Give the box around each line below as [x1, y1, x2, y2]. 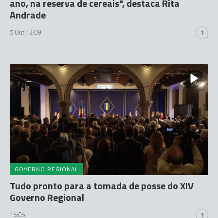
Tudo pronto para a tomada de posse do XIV [10, 178, 194, 193]
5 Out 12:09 [10, 27, 41, 37]
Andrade [10, 7, 46, 22]
